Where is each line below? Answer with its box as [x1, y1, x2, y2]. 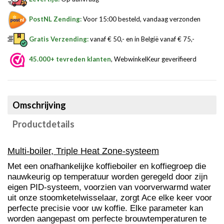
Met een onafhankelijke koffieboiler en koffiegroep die [7, 160, 206, 171]
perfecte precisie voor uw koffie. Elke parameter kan [7, 202, 203, 213]
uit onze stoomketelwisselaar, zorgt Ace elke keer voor [7, 192, 212, 202]
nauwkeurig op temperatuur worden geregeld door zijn [7, 171, 207, 181]
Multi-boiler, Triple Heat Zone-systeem [7, 145, 159, 156]
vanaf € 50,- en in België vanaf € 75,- [88, 35, 194, 43]
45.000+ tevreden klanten [29, 55, 111, 63]
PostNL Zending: [29, 15, 81, 23]
